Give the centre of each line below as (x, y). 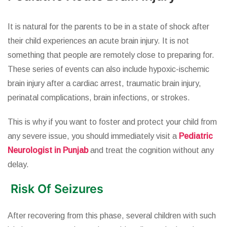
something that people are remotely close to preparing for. (111, 55)
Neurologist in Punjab (49, 150)
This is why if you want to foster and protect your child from (112, 122)
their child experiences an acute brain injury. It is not (98, 41)
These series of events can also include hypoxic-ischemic (108, 69)
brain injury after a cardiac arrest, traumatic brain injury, (104, 84)
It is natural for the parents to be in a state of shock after (108, 27)
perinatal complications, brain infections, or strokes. (99, 98)
